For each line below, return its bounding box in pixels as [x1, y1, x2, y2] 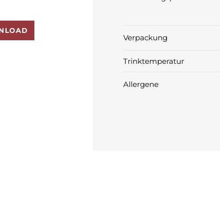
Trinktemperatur [123, 56, 185, 66]
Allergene [123, 80, 159, 89]
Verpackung [123, 33, 168, 43]
